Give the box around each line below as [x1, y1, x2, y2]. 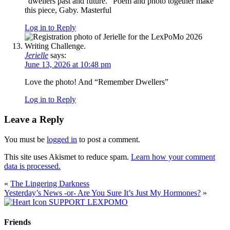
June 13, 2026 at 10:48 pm [25, 60, 111, 69]
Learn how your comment [131, 152, 215, 161]
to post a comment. [77, 135, 140, 144]
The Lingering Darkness [10, 179, 89, 188]
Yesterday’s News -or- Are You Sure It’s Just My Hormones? [4, 188, 201, 197]
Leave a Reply [4, 114, 64, 125]
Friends [4, 218, 31, 227]
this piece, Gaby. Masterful [25, 6, 111, 15]
